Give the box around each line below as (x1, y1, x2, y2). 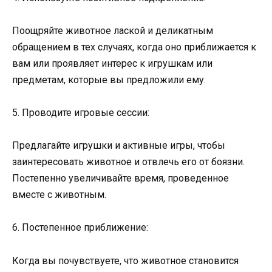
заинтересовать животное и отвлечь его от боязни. (12, 156, 245, 168)
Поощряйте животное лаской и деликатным (12, 24, 213, 36)
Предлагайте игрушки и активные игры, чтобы (12, 140, 225, 152)
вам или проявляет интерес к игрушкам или (12, 57, 212, 69)
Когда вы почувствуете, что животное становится (12, 254, 239, 267)
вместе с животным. (12, 189, 106, 201)
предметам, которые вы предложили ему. (12, 73, 206, 86)
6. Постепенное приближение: (12, 222, 148, 234)
